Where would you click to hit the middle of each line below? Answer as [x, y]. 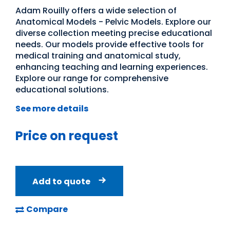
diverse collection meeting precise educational [114, 33]
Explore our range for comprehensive [92, 79]
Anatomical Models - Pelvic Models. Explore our [113, 22]
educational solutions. [62, 90]
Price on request [67, 136]
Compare [47, 209]
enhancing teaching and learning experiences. [112, 67]
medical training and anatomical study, [98, 56]
